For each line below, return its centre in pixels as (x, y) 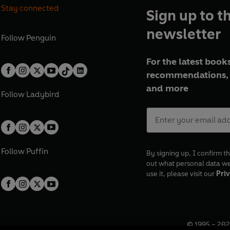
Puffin (37, 151)
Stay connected (30, 8)
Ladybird (43, 94)
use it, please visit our (181, 174)
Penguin (41, 37)
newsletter (183, 34)
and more (167, 89)
